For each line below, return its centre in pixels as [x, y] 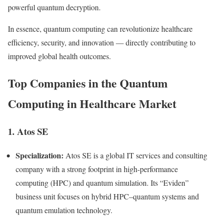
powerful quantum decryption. [54, 7]
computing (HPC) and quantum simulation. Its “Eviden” [102, 182]
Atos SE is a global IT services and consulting [135, 155]
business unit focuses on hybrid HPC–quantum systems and [107, 196]
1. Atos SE [28, 131]
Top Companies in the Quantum [88, 83]
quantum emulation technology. [64, 210]
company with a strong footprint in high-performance [97, 169]
